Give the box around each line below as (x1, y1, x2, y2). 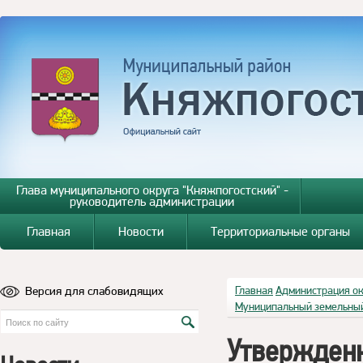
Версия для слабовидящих (25, 283, 164, 298)
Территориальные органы (211, 224, 351, 239)
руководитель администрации (70, 194, 235, 209)
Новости (117, 224, 164, 239)
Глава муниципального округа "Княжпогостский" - (15, 182, 288, 198)
